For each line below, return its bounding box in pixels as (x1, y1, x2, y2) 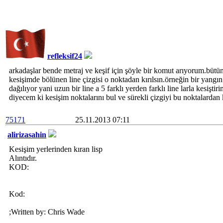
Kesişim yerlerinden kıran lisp (9, 145, 103, 153)
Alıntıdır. (9, 154, 37, 162)
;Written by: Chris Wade (9, 208, 85, 216)
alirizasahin (7, 130, 46, 139)
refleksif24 (47, 52, 82, 60)
